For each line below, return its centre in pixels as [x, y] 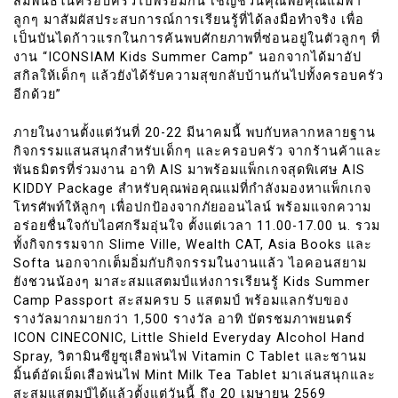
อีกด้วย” [37, 95]
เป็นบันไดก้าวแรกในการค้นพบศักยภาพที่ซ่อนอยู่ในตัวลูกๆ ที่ [197, 39]
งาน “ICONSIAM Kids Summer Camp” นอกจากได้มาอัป [187, 58]
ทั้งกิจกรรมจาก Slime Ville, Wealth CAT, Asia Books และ [193, 245]
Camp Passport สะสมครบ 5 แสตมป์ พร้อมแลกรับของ [181, 301]
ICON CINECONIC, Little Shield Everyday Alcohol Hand [189, 338]
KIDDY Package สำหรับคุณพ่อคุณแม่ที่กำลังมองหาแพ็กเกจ [192, 189]
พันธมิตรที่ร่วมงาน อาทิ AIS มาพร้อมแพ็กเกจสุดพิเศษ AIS [189, 171]
